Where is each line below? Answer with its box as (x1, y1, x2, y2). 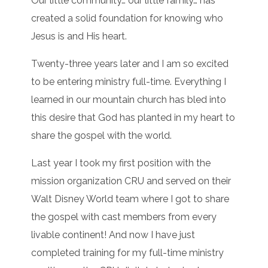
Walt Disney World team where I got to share (31, 193, 230, 205)
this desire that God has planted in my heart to (31, 112, 236, 124)
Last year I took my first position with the (31, 157, 211, 169)
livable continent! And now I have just (31, 229, 196, 241)
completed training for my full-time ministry (31, 247, 224, 259)
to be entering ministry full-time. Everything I (31, 76, 227, 88)
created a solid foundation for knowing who (31, 13, 224, 25)
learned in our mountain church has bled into (31, 94, 227, 106)
